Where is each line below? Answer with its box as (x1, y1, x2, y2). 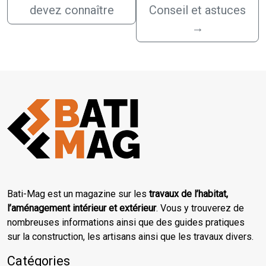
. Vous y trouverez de (156, 202, 244, 214)
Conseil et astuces (149, 3, 246, 18)
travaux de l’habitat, (149, 188, 228, 200)
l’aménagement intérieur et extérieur (7, 202, 156, 214)
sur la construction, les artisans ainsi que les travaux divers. (7, 231, 254, 243)
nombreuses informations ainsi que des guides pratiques (7, 217, 245, 229)
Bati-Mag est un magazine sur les (7, 188, 149, 200)
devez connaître (29, 3, 114, 18)
